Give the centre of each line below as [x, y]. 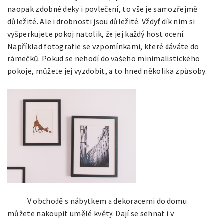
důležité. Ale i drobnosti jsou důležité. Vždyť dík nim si [101, 22]
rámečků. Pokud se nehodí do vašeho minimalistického [104, 59]
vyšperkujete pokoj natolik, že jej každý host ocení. [96, 34]
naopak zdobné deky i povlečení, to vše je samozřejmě [103, 9]
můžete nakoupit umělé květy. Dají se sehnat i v [91, 213]
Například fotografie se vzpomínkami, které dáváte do [103, 46]
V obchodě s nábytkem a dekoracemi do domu [107, 201]
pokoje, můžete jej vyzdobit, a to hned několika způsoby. [107, 71]
